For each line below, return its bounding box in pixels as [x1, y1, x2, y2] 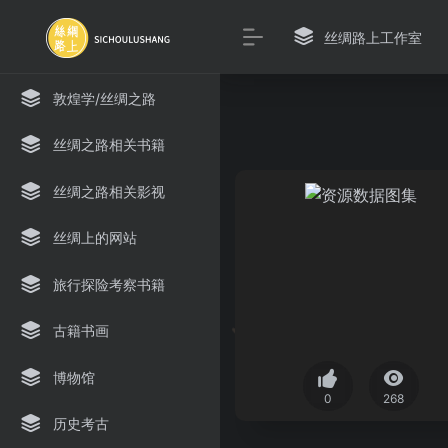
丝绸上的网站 [52, 229, 137, 246]
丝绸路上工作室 [323, 28, 422, 46]
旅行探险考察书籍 [52, 275, 165, 293]
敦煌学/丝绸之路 [52, 89, 156, 107]
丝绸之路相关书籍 [52, 136, 165, 153]
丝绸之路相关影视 [52, 182, 165, 200]
